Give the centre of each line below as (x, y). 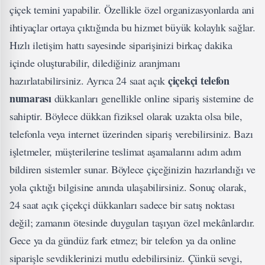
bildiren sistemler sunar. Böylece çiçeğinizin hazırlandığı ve (132, 169)
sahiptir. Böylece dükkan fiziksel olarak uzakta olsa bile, (126, 116)
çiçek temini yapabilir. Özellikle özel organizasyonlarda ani (132, 10)
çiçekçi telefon (198, 81)
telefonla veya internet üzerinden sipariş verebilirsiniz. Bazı (131, 134)
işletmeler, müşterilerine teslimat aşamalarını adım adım (125, 152)
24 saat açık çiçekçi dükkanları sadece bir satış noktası (122, 205)
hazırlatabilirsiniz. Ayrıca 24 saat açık (89, 81)
